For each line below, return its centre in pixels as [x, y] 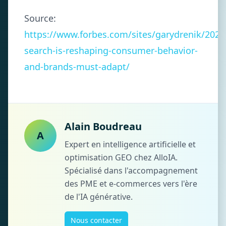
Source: [40, 18]
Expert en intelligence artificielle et [130, 144]
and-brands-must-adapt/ [77, 67]
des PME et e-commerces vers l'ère [131, 184]
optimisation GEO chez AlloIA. [121, 157]
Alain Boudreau [103, 126]
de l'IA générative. [99, 197]
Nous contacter [96, 220]
